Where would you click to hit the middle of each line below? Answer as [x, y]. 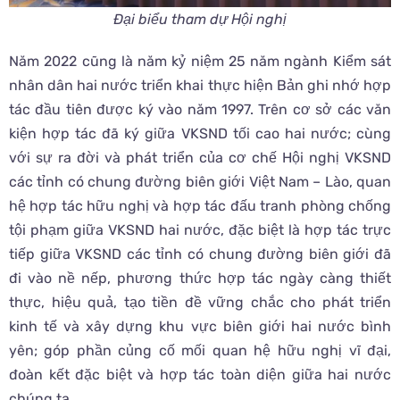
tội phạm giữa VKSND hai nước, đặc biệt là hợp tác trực [200, 230]
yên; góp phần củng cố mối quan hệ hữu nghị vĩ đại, [200, 351]
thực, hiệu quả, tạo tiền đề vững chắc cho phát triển [200, 303]
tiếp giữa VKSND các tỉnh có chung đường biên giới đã [200, 254]
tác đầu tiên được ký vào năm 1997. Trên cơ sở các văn [200, 110]
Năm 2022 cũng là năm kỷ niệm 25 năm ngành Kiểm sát [200, 62]
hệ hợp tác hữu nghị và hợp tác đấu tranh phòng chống [200, 206]
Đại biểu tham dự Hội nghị [200, 20]
